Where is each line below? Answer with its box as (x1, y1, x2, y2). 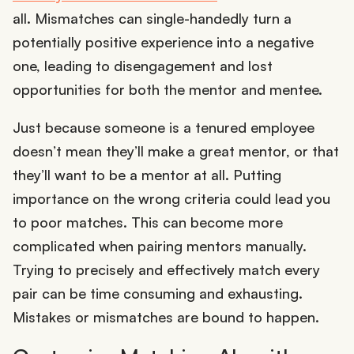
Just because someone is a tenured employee (13, 118, 314, 136)
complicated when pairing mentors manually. (13, 236, 307, 254)
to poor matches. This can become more (13, 213, 283, 231)
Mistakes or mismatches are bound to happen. (13, 307, 319, 326)
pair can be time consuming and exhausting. (13, 284, 303, 302)
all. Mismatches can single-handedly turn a (13, 9, 292, 27)
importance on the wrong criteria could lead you (13, 189, 330, 207)
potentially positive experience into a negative (13, 32, 314, 51)
